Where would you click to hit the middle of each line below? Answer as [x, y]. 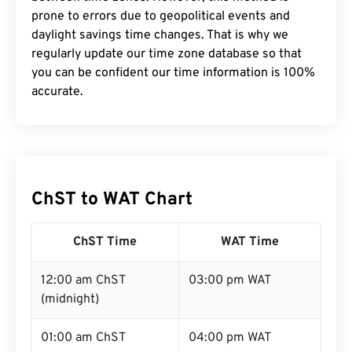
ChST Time [105, 242]
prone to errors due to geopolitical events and [161, 16]
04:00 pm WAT [230, 338]
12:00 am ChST [83, 280]
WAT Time [250, 242]
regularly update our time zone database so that [167, 54]
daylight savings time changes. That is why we [160, 35]
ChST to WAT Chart [112, 200]
